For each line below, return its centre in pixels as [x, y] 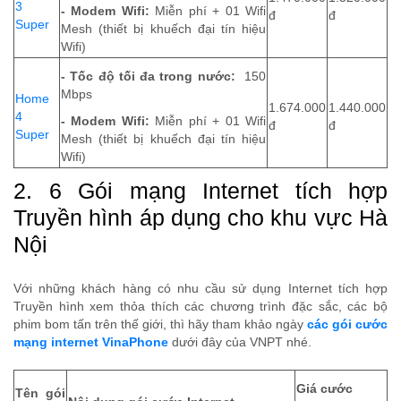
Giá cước [324, 389]
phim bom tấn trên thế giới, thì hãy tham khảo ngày [160, 325]
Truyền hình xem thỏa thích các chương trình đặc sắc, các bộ [200, 307]
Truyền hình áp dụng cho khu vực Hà [200, 218]
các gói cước [347, 325]
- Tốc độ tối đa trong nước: [150, 77]
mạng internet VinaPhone [91, 343]
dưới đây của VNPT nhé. [240, 343]
